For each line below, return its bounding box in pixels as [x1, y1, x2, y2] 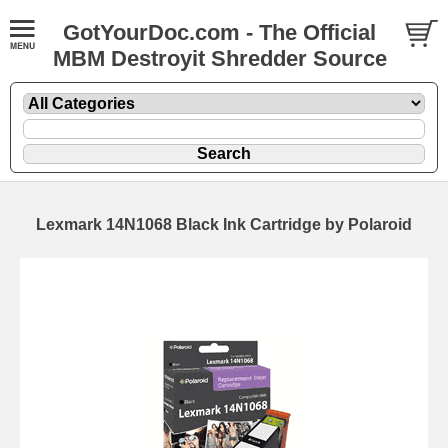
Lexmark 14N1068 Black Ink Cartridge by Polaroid [36, 215, 412, 233]
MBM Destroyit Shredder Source [52, 46, 387, 71]
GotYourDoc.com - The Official [63, 20, 376, 45]
